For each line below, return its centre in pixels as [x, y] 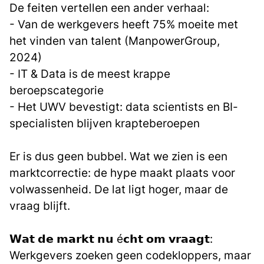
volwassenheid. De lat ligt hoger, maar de [119, 189]
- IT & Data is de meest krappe [90, 74]
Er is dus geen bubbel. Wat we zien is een [118, 156]
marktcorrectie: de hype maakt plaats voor [122, 173]
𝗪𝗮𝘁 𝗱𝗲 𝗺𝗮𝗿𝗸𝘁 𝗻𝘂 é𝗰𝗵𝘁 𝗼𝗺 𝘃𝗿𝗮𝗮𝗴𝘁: [111, 239]
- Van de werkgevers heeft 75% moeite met [124, 24]
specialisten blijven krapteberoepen [105, 123]
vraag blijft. [40, 206]
